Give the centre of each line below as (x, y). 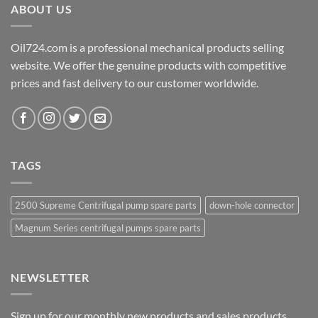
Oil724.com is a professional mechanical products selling (147, 48)
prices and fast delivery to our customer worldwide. (137, 83)
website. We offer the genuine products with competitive (148, 65)
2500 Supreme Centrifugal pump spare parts (106, 205)
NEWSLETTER (50, 277)
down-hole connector (252, 205)
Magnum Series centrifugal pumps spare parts (108, 227)
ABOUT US (42, 9)
